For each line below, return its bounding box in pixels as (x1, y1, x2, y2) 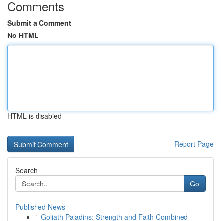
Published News (15, 202, 65, 212)
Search (15, 165, 37, 175)
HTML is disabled (7, 111, 62, 121)
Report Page (174, 139, 214, 148)
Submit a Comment (7, 18, 71, 28)
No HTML (7, 30, 38, 40)
